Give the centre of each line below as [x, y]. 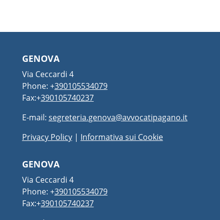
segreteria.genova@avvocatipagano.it [118, 117]
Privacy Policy [47, 137]
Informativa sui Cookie [122, 137]
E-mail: [35, 117]
